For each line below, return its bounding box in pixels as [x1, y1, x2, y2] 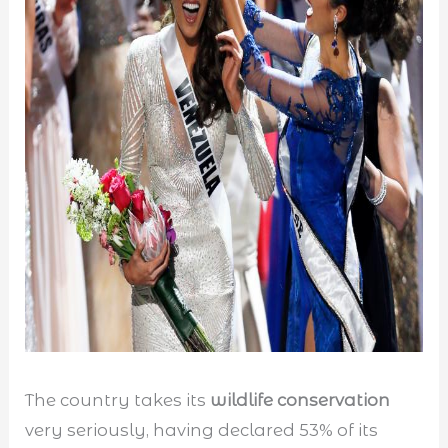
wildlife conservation [210, 390, 391, 411]
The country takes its [25, 390, 211, 411]
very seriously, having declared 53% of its [25, 420, 379, 441]
